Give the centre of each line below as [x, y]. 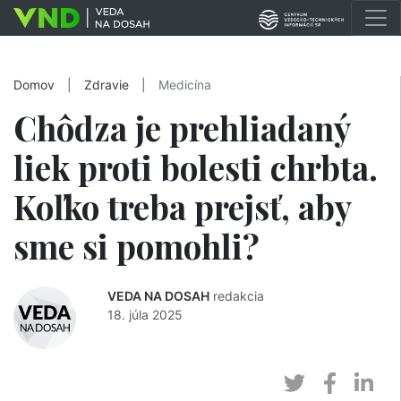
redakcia [239, 296]
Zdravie [107, 85]
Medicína [185, 85]
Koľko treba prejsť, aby [182, 206]
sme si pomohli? [137, 246]
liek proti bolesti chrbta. [196, 167]
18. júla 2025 [145, 315]
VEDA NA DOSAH [158, 296]
